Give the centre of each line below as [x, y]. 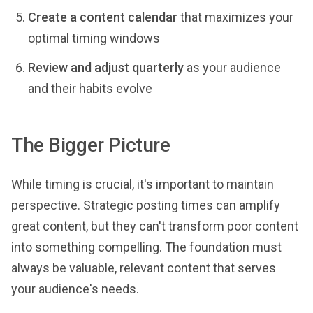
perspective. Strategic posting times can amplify [146, 205]
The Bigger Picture [91, 145]
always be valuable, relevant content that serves [144, 268]
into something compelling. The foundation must [146, 247]
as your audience [232, 67]
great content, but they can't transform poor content [155, 226]
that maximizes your [235, 17]
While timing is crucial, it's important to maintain [143, 184]
